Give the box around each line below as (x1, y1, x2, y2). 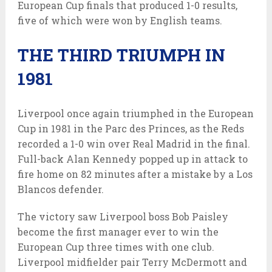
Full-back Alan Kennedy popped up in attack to (17, 152, 248, 165)
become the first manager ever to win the (17, 225, 219, 238)
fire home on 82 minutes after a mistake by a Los (17, 167, 253, 180)
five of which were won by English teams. (17, 13, 222, 27)
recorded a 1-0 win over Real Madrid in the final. (17, 137, 250, 150)
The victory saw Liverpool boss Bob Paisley (17, 209, 228, 223)
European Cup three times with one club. (17, 240, 214, 253)
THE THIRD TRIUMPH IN (17, 43, 225, 66)
